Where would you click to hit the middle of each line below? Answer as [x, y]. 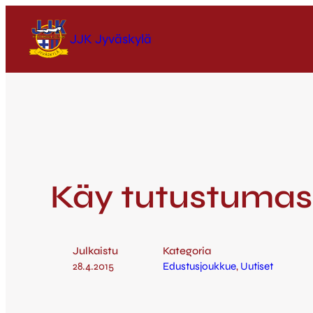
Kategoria [187, 251]
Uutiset [257, 267]
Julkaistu [95, 251]
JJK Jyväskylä [111, 39]
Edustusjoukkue [199, 267]
